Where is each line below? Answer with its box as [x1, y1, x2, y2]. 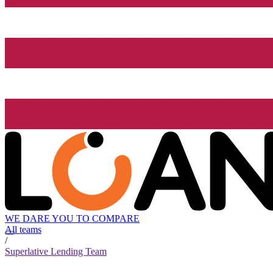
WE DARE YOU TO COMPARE [5, 213, 140, 224]
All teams [5, 224, 41, 235]
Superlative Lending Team [5, 246, 107, 257]
